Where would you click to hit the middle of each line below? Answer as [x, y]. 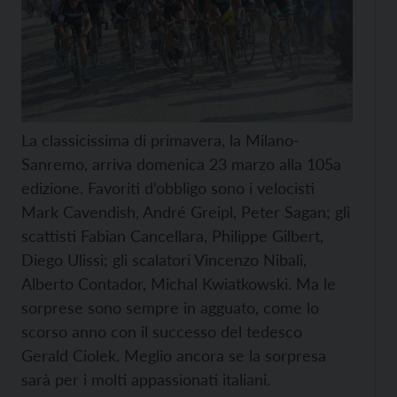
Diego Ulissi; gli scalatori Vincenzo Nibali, [164, 259]
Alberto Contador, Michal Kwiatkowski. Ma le [179, 283]
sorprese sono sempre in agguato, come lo [170, 307]
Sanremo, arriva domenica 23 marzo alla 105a [181, 163]
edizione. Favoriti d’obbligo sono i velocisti [168, 187]
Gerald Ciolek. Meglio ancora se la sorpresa [174, 355]
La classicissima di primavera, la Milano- [160, 140]
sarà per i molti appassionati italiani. [146, 379]
